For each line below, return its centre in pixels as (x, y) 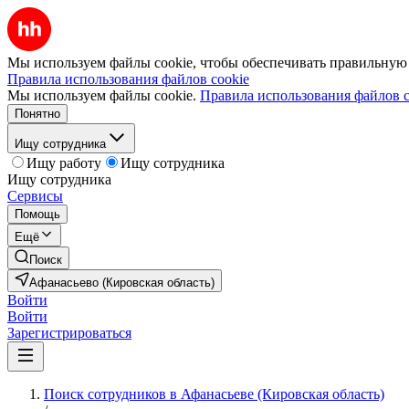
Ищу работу (64, 163)
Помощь (37, 214)
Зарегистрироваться (69, 333)
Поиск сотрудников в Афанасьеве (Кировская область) (214, 394)
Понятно (37, 114)
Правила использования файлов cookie (128, 79)
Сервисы (35, 196)
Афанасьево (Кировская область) (122, 283)
